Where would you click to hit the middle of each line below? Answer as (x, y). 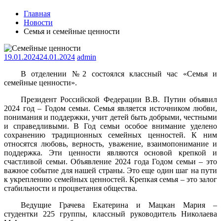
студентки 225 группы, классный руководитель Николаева (110, 214)
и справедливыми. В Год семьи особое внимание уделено (110, 126)
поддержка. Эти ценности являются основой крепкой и (110, 152)
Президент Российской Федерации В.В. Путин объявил (119, 99)
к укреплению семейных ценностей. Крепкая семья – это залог (110, 179)
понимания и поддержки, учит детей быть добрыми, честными (110, 117)
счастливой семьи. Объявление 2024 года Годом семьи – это (110, 161)
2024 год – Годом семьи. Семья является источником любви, (110, 108)
